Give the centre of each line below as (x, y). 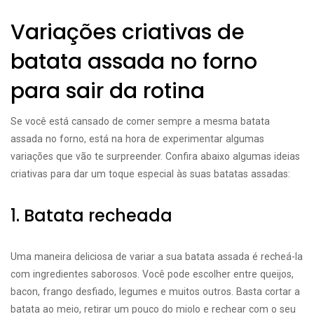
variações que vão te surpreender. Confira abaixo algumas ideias (155, 156)
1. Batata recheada (91, 216)
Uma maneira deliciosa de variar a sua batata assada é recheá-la (157, 257)
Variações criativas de (128, 32)
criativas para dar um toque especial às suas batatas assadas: (150, 174)
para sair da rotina (108, 91)
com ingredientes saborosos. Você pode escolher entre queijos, (152, 274)
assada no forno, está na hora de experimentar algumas (137, 139)
